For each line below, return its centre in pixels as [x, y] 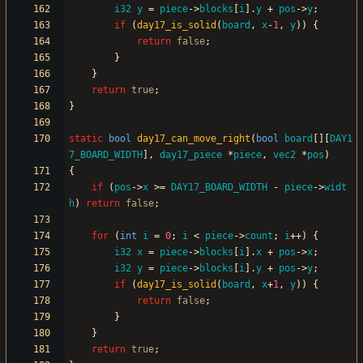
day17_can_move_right [194, 139]
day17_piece [191, 155]
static [86, 139]
